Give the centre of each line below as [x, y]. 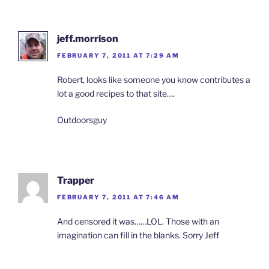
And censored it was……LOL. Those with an [138, 222]
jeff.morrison [88, 38]
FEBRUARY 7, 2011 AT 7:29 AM [119, 55]
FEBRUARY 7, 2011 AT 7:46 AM [119, 197]
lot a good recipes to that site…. [116, 93]
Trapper [76, 180]
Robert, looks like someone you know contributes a [154, 79]
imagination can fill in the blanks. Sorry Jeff [138, 235]
